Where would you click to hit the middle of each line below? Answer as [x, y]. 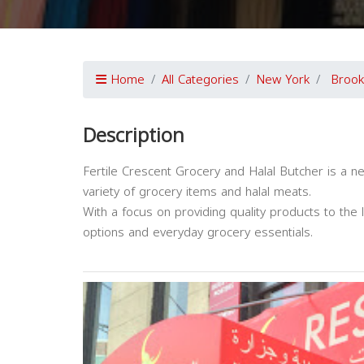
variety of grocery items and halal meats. [197, 192]
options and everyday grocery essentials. [198, 233]
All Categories [200, 80]
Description [134, 136]
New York [283, 80]
